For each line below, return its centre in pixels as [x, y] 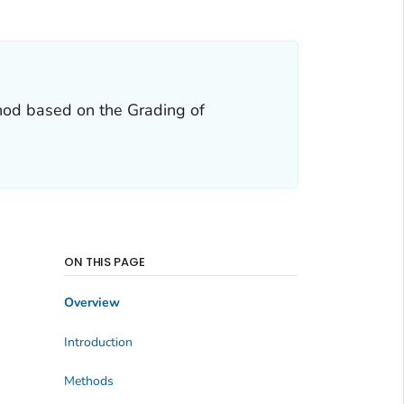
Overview [92, 303]
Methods [88, 381]
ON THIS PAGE [105, 262]
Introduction [98, 342]
